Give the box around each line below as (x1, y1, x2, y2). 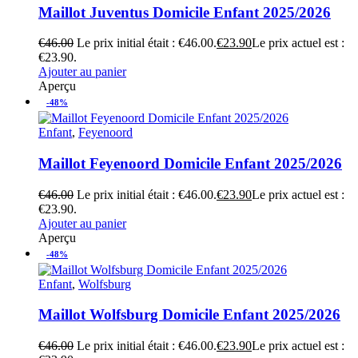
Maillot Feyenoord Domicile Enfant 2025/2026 (38, 154, 342, 172)
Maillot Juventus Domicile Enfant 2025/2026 (38, 3, 331, 21)
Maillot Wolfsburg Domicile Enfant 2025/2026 (38, 306, 340, 324)
